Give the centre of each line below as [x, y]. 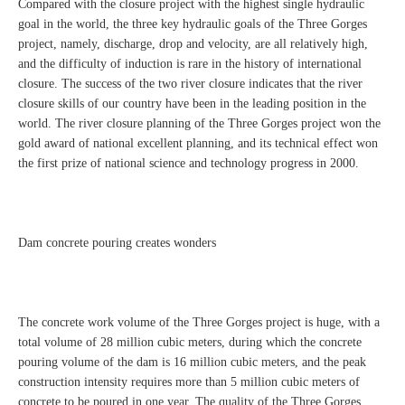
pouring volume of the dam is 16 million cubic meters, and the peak [192, 363]
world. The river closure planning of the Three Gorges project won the [199, 124]
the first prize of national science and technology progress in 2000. [188, 164]
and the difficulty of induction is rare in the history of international [190, 64]
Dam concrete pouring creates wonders [117, 243]
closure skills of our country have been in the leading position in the [192, 104]
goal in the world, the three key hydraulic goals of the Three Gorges [193, 24]
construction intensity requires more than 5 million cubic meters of [189, 382]
